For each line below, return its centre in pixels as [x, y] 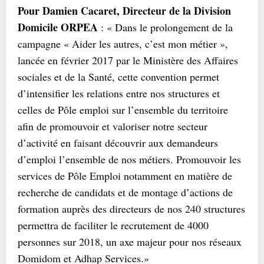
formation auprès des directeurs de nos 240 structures [131, 209]
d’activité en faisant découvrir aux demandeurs [118, 143]
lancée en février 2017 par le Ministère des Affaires [128, 60]
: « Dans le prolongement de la [165, 27]
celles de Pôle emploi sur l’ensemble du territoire [123, 110]
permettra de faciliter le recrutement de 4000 [113, 225]
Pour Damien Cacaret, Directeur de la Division [124, 11]
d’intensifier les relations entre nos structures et [119, 93]
